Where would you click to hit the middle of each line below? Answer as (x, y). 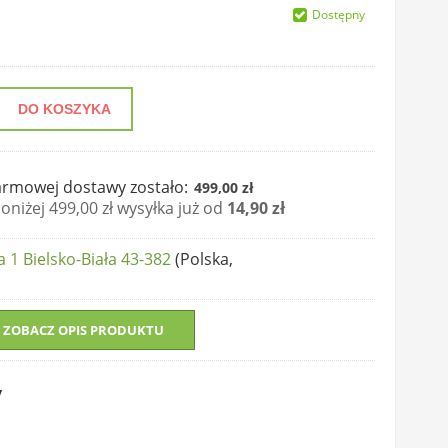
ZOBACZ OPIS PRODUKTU (83, 330)
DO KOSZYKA (64, 109)
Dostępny (338, 14)
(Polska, (202, 259)
